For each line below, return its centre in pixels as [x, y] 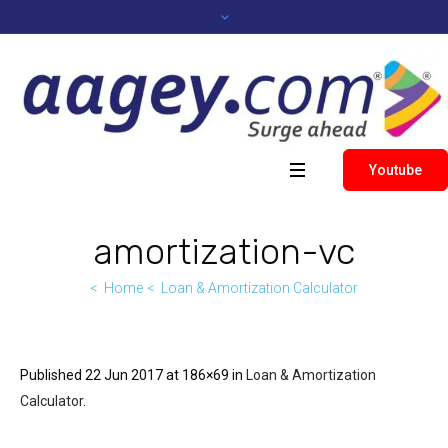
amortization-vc [224, 251]
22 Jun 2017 [124, 374]
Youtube [395, 169]
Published [52, 374]
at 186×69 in [204, 374]
